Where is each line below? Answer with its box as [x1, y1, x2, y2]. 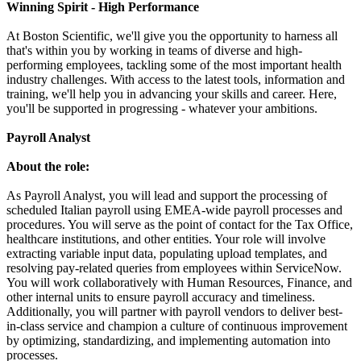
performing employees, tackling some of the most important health [6, 58, 342, 73]
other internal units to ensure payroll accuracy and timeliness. [6, 290, 315, 305]
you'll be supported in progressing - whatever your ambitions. [6, 102, 317, 116]
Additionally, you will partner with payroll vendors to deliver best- [6, 305, 342, 319]
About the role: [6, 160, 89, 174]
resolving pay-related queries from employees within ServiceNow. [6, 261, 342, 276]
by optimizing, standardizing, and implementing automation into [6, 334, 330, 348]
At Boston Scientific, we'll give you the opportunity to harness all [6, 29, 338, 44]
